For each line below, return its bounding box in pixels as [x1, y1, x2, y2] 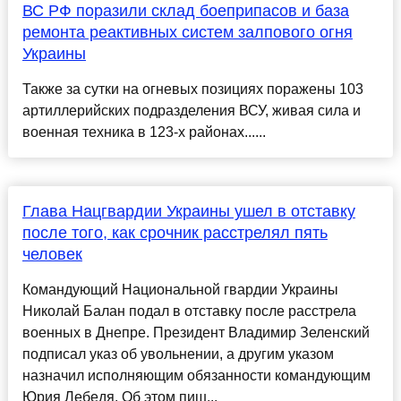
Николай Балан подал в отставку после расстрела [21, 303, 356, 320]
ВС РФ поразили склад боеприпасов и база [21, 2, 349, 21]
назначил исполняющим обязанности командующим [21, 368, 371, 384]
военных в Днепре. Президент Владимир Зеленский [21, 325, 370, 341]
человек [21, 245, 82, 264]
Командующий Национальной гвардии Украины [21, 282, 338, 298]
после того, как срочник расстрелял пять [21, 224, 328, 243]
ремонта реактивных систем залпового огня [21, 23, 353, 42]
